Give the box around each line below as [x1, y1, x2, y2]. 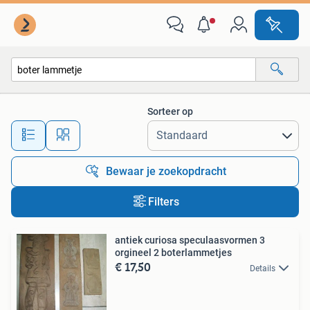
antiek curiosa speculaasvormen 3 [115, 235, 265, 246]
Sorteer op [147, 106, 193, 117]
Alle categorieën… [26, 93, 100, 105]
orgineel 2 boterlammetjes [115, 247, 232, 258]
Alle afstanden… [111, 123, 180, 135]
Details [250, 264, 275, 273]
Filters [147, 195, 179, 208]
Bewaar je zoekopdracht [106, 165, 226, 178]
